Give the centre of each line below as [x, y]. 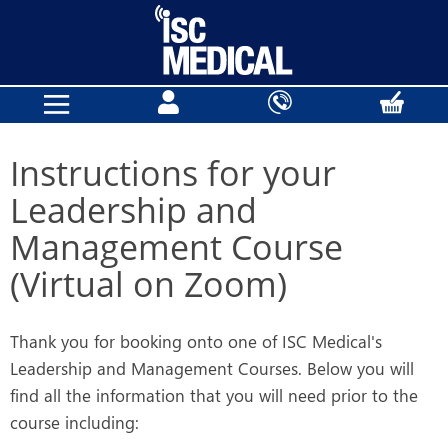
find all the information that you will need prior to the [214, 395]
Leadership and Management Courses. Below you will [212, 368]
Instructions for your [173, 173]
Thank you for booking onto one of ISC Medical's [196, 341]
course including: [74, 422]
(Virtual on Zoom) [148, 284]
